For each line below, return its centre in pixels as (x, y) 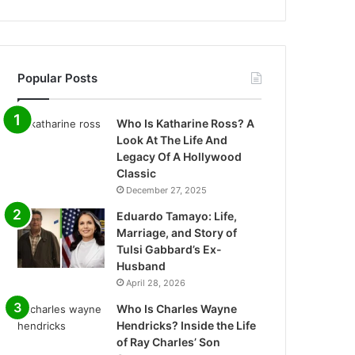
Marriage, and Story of (177, 233)
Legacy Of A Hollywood (179, 157)
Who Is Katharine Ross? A (186, 123)
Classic (137, 173)
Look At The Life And (172, 140)
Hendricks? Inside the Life (187, 325)
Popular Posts (58, 78)
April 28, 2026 (156, 283)
